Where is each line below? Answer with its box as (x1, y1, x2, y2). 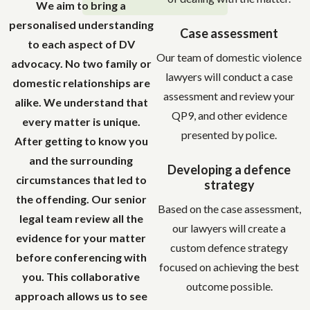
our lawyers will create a (172, 221, 286, 235)
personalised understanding (8, 18, 154, 31)
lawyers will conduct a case (165, 70, 293, 83)
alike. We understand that (14, 95, 148, 109)
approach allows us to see (15, 289, 147, 302)
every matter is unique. (21, 115, 140, 128)
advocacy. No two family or (10, 57, 152, 70)
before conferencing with (15, 250, 147, 264)
